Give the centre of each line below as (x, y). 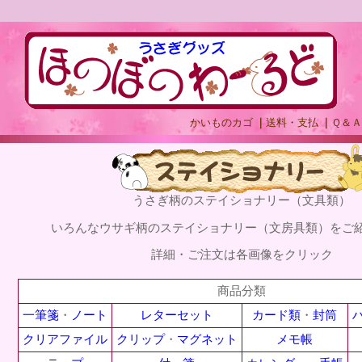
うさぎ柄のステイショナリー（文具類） (242, 200)
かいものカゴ (221, 122)
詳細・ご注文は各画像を (217, 255)
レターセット (177, 315)
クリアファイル (65, 339)
